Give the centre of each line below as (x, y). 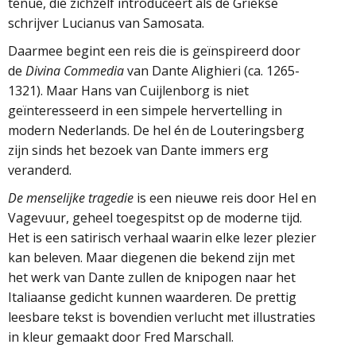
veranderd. (40, 170)
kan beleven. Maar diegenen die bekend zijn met (151, 257)
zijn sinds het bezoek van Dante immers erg (138, 150)
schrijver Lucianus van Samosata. (106, 23)
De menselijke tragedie (71, 197)
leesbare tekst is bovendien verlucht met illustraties (162, 317)
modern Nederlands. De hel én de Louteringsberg (156, 130)
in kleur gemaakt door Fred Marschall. (121, 337)
